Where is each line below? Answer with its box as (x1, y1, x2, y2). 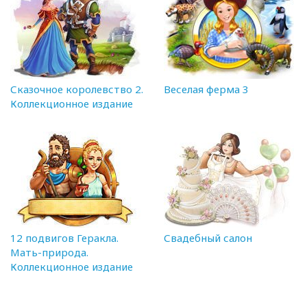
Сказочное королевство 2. (10, 82, 143, 96)
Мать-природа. (10, 245, 88, 259)
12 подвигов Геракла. (10, 230, 119, 245)
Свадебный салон (164, 230, 252, 245)
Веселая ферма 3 (164, 82, 249, 96)
